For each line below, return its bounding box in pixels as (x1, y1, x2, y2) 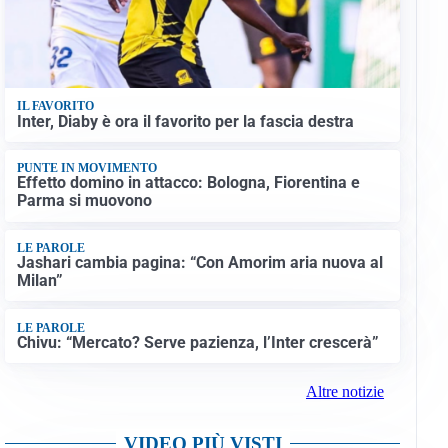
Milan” (16, 271, 63, 291)
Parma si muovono (16, 191, 152, 211)
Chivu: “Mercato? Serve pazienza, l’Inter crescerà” (16, 332, 379, 352)
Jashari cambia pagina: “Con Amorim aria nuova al (16, 253, 383, 273)
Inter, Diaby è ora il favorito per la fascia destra (16, 111, 354, 131)
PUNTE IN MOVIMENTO (16, 161, 157, 176)
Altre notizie (305, 383, 384, 401)
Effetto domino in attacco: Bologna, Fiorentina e (16, 173, 360, 193)
